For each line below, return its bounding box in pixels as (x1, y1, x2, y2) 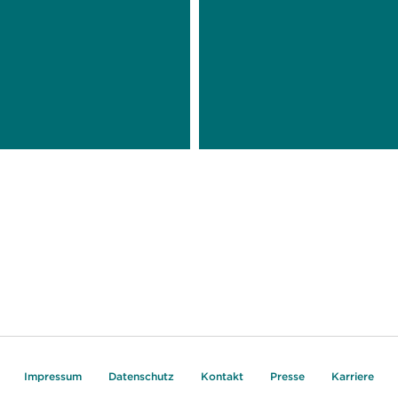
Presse (270, 369, 305, 383)
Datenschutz (108, 369, 174, 383)
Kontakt (201, 369, 243, 383)
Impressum (24, 369, 82, 383)
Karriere (331, 369, 374, 383)
